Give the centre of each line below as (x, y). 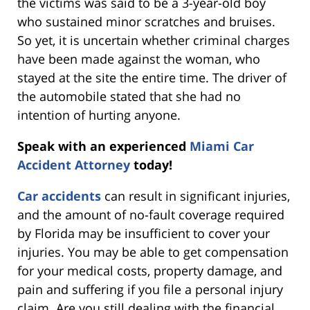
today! (153, 165)
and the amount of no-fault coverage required (151, 215)
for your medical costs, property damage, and (150, 271)
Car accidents (59, 196)
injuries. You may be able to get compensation (153, 252)
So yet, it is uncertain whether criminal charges (154, 40)
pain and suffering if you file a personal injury (150, 290)
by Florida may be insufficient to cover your (144, 234)
